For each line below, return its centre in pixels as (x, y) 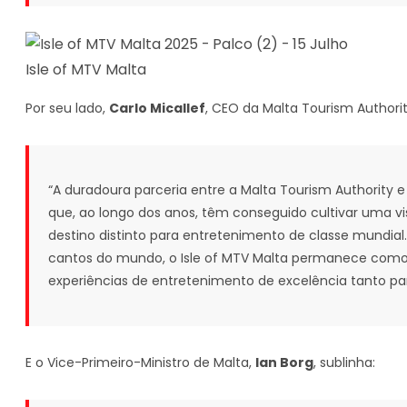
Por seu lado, (67, 108)
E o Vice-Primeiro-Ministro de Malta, (140, 362)
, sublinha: (344, 362)
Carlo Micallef (157, 108)
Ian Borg (284, 362)
